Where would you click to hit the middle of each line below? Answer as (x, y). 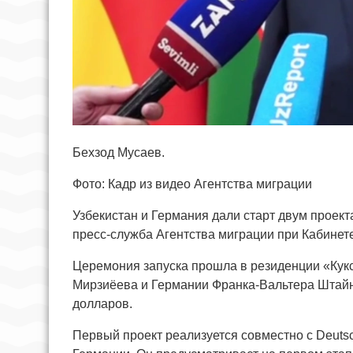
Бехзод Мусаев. (119, 153)
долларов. (102, 304)
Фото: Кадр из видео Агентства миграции (192, 184)
